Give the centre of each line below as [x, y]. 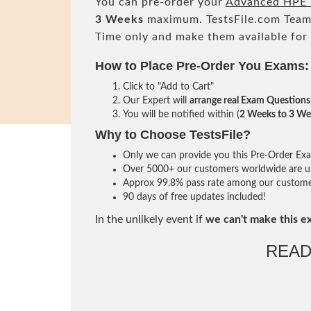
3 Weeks [119, 19]
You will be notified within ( [181, 115]
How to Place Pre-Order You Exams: [202, 66]
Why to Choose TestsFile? [173, 135]
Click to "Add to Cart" [168, 87]
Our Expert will [156, 101]
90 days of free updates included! [194, 197]
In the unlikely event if [150, 219]
